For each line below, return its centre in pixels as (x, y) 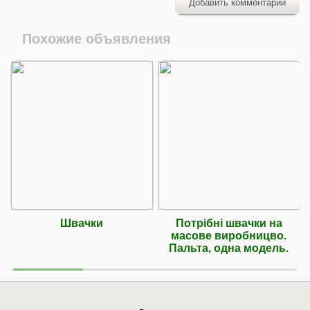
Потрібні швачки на (229, 223)
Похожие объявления (97, 38)
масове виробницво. (229, 235)
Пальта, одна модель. (229, 248)
